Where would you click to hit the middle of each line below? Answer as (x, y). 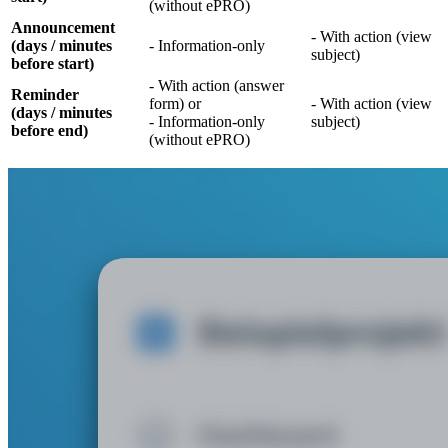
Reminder (45, 95)
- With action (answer (216, 86)
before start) (52, 64)
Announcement (63, 28)
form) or (175, 104)
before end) (49, 131)
